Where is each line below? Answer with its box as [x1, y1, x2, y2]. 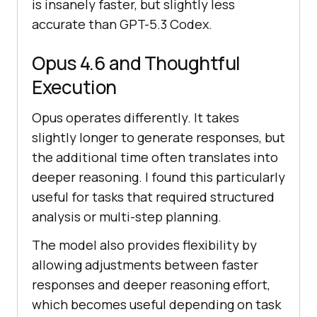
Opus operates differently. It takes [32, 109, 239, 127]
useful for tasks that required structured [32, 188, 275, 206]
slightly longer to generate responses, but [32, 129, 285, 146]
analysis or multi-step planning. [32, 208, 221, 226]
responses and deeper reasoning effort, [32, 276, 270, 294]
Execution [32, 74, 117, 100]
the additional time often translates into [32, 149, 278, 166]
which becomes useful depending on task [32, 296, 281, 313]
